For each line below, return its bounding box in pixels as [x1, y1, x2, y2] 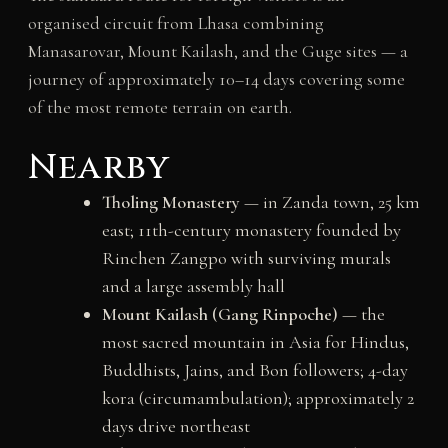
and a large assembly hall [101, 275, 285, 298]
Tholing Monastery [101, 191, 240, 214]
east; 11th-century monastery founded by [101, 219, 401, 242]
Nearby [27, 145, 170, 192]
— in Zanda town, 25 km [239, 191, 420, 214]
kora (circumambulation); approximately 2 [101, 387, 414, 410]
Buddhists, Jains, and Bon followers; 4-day [101, 359, 408, 382]
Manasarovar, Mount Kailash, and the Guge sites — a [27, 39, 408, 62]
